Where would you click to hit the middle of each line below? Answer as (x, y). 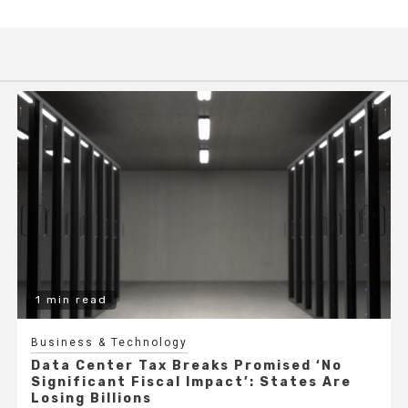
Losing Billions (91, 398)
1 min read (71, 299)
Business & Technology (109, 342)
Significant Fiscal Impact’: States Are (191, 382)
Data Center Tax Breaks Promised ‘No (186, 365)
